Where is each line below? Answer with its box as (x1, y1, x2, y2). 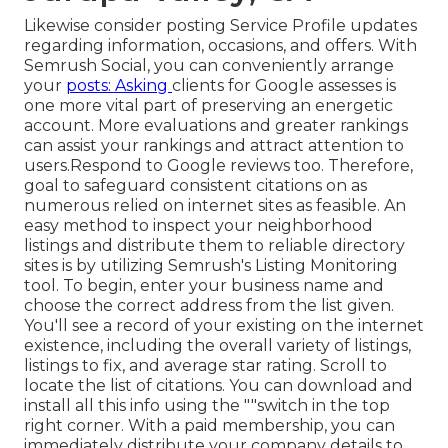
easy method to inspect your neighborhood (24, 216, 373, 236)
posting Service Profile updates (166, 16, 417, 36)
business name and (231, 276, 384, 296)
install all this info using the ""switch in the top (24, 396, 390, 416)
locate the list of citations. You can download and (24, 376, 413, 396)
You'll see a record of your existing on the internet (24, 316, 424, 336)
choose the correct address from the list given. (24, 296, 394, 316)
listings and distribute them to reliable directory (24, 236, 405, 256)
